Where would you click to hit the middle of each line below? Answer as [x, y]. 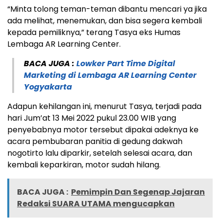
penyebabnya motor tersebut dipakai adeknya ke [103, 130]
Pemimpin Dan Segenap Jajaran [138, 192]
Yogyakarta [48, 87]
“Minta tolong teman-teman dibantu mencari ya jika [107, 9]
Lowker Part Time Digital [126, 64]
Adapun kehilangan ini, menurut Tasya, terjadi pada [104, 107]
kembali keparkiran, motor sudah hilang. [84, 165]
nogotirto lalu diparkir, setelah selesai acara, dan [100, 153]
